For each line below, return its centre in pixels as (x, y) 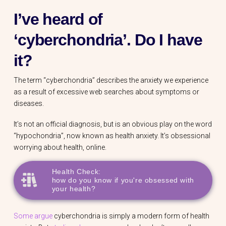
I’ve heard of (58, 19)
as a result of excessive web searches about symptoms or (106, 92)
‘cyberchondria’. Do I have (108, 40)
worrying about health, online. (60, 147)
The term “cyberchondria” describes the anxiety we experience (111, 80)
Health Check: (76, 172)
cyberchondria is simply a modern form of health (131, 216)
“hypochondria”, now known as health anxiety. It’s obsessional (112, 135)
